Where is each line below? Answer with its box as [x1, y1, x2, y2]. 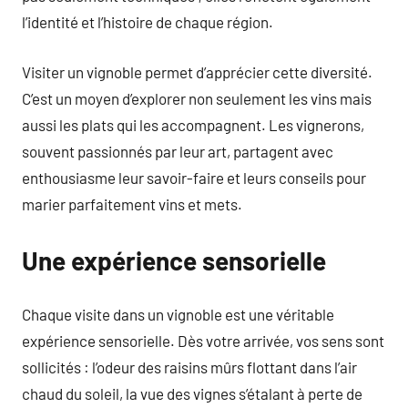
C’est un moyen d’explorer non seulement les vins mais [22, 88, 372, 107]
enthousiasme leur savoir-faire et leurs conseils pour [22, 168, 366, 187]
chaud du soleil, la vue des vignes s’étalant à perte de [22, 384, 362, 403]
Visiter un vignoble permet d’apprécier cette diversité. [22, 62, 372, 81]
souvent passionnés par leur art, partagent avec [22, 141, 333, 160]
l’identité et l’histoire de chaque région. [22, 13, 273, 31]
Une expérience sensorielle [22, 244, 326, 276]
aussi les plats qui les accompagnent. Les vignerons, [22, 115, 364, 134]
